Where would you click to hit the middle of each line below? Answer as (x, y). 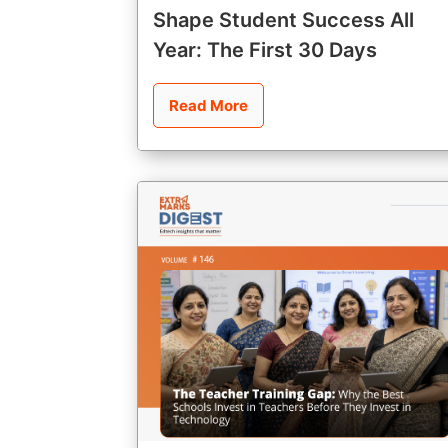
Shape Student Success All (283, 19)
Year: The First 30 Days (265, 49)
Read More (208, 105)
